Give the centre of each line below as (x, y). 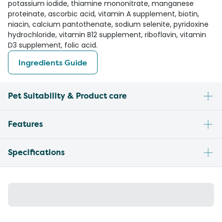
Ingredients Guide (53, 63)
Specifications (36, 153)
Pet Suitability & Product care (67, 96)
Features (26, 124)
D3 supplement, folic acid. (53, 45)
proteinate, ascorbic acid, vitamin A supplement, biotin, (104, 14)
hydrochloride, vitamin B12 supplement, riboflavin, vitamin (107, 35)
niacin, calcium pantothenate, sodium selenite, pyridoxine (108, 25)
